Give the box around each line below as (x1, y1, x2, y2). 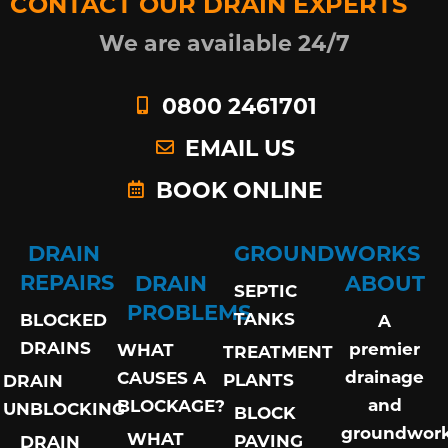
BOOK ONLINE (156, 173, 324, 204)
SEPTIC (234, 278, 297, 302)
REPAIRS (20, 266, 114, 296)
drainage (345, 364, 424, 388)
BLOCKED (20, 307, 107, 331)
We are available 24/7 (98, 26, 350, 57)
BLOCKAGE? (116, 393, 225, 417)
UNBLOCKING (2, 396, 125, 420)
